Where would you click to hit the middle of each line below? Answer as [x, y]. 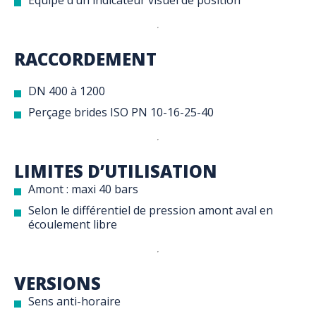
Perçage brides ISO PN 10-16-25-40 [121, 113]
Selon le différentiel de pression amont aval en [151, 211]
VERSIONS [57, 284]
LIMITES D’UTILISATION [116, 171]
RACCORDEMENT [85, 59]
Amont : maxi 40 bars [83, 189]
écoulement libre [73, 225]
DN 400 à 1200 [67, 91]
